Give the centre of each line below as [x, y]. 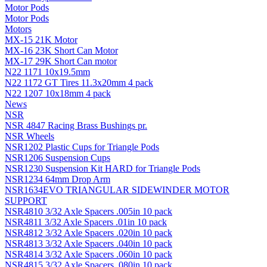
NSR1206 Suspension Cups [58, 157]
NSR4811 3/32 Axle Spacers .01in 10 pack [86, 222]
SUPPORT [26, 200]
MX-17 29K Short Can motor [61, 61]
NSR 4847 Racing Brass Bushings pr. [76, 125]
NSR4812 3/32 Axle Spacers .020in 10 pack [89, 232]
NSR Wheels [30, 136]
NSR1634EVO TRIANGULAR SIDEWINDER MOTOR [117, 190]
